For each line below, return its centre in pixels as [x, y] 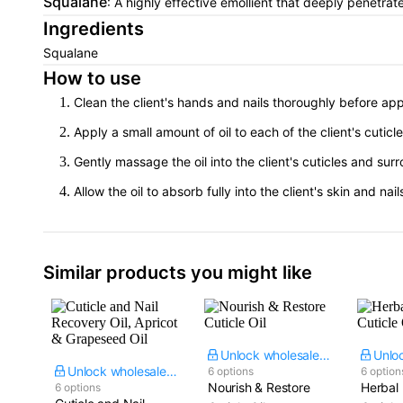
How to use [92, 78]
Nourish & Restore [259, 387]
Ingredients [94, 29]
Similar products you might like [178, 273]
